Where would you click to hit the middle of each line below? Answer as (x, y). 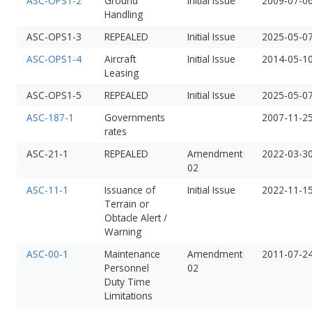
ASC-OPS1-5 (54, 95)
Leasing (121, 72)
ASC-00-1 (47, 253)
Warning (123, 231)
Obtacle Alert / (135, 217)
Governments (134, 117)
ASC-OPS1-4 (54, 58)
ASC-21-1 (47, 153)
